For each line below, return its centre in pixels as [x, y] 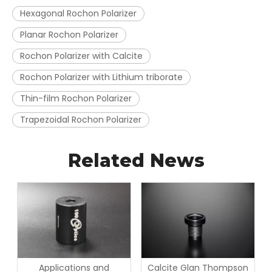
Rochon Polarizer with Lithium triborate [101, 77]
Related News [136, 161]
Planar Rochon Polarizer [69, 35]
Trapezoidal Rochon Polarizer [81, 120]
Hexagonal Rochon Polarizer [78, 13]
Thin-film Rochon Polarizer [76, 98]
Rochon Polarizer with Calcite [81, 56]
